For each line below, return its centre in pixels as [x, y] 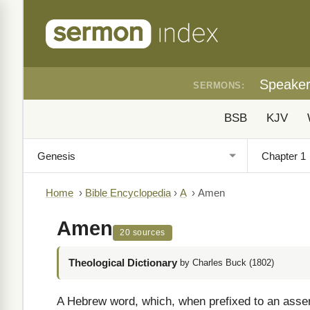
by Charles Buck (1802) [227, 263]
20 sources [143, 232]
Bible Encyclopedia [128, 193]
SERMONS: [219, 85]
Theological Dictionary [123, 263]
